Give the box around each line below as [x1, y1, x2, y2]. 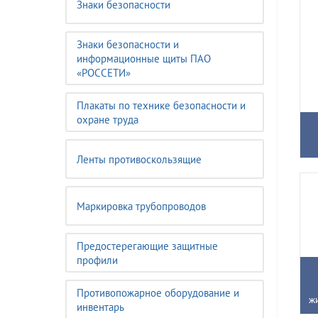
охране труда [77, 113, 138, 126]
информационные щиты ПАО [77, 52, 211, 65]
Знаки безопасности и [77, 38, 179, 51]
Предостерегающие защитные [77, 239, 218, 253]
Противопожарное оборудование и [77, 286, 239, 300]
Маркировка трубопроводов [77, 199, 206, 213]
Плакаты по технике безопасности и [77, 99, 246, 112]
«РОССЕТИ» [77, 66, 131, 79]
